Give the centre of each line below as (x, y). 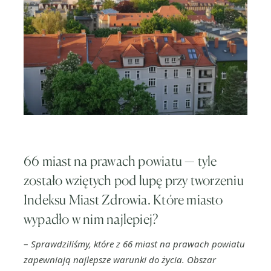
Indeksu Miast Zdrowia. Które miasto (123, 199)
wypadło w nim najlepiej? (91, 219)
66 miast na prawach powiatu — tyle (120, 161)
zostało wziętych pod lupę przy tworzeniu (134, 180)
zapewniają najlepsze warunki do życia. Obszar (120, 260)
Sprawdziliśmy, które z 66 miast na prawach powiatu (138, 244)
